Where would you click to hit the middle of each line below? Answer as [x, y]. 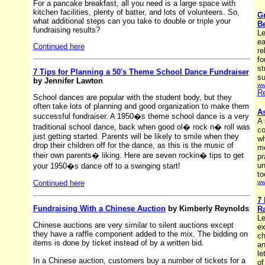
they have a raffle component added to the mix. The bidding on [140, 234]
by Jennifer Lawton [68, 80]
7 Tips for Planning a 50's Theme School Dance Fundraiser [141, 72]
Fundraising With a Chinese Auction [99, 208]
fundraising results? [66, 30]
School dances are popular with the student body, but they [132, 97]
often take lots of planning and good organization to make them [141, 106]
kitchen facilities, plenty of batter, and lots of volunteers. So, [136, 12]
